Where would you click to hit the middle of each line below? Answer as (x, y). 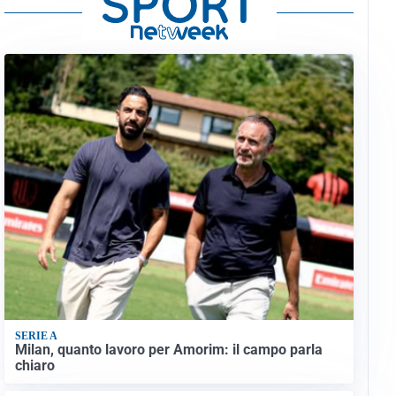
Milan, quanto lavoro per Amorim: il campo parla (168, 349)
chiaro (34, 365)
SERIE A (36, 336)
